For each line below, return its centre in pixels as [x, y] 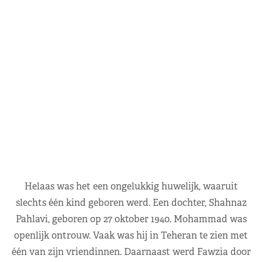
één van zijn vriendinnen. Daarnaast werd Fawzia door [131, 251]
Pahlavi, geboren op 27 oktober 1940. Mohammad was [131, 219]
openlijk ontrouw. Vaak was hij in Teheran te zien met [131, 235]
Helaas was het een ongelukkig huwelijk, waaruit [131, 186]
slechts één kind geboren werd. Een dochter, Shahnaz [131, 202]
